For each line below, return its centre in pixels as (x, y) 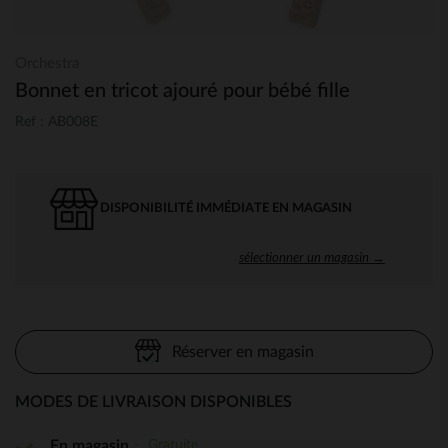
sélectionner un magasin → (312, 256)
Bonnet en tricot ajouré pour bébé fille (182, 91)
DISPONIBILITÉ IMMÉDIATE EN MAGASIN (226, 208)
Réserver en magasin (242, 351)
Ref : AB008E (56, 121)
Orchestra (47, 63)
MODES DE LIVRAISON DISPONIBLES (153, 401)
